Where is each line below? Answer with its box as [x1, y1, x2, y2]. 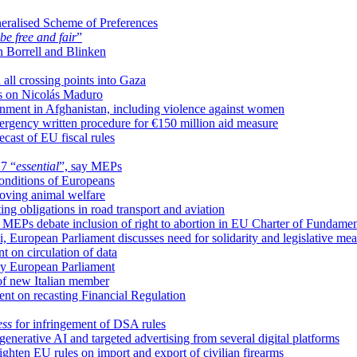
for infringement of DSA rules [12, 316, 166, 331]
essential [16, 159, 59, 173]
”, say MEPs [59, 159, 122, 173]
